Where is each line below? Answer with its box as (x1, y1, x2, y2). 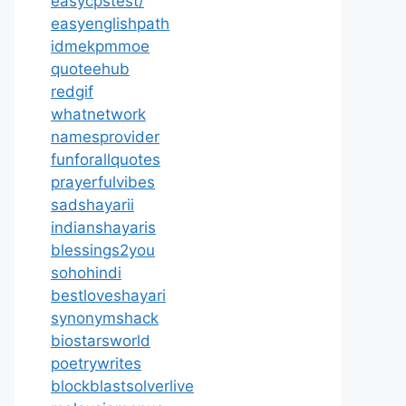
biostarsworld (51, 332, 150, 350)
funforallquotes (51, 150, 160, 169)
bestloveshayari (51, 286, 166, 304)
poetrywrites (51, 354, 141, 372)
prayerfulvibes (51, 173, 155, 191)
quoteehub (51, 60, 130, 78)
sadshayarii (51, 196, 134, 214)
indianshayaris (51, 218, 156, 237)
